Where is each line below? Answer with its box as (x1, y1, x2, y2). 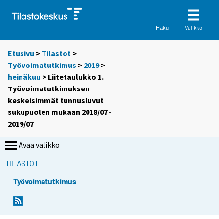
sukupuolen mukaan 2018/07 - (8, 107, 112, 117)
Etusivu (8, 48, 34, 59)
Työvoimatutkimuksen (8, 84, 89, 94)
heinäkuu (8, 72, 41, 82)
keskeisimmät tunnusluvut (8, 95, 104, 106)
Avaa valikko (19, 140, 60, 150)
